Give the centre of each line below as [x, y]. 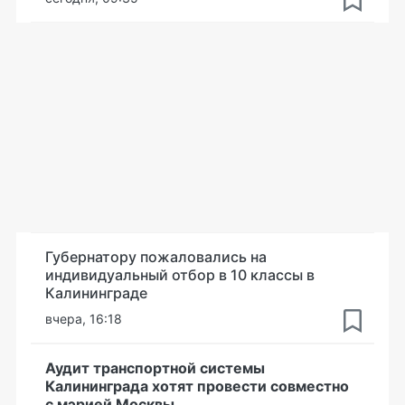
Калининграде [96, 293]
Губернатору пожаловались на [156, 257]
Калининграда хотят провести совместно [197, 386]
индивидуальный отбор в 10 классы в [180, 275]
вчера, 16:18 [84, 319]
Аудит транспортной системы [155, 368]
